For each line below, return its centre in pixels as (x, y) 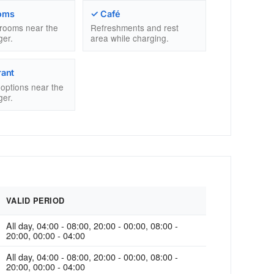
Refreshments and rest (134, 28)
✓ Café (106, 13)
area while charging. (129, 38)
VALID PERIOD (35, 200)
